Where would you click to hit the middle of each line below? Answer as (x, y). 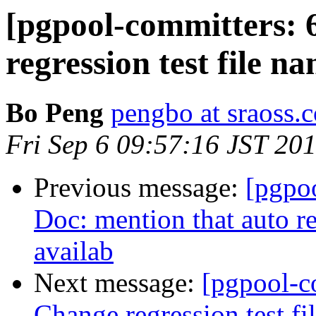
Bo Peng (55, 113)
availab (74, 251)
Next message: (118, 283)
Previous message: (140, 188)
